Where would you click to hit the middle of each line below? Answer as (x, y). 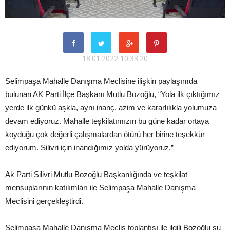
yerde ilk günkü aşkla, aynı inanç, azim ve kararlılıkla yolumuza (111, 107)
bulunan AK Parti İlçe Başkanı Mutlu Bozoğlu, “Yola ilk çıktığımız (112, 94)
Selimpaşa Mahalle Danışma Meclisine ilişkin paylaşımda (101, 81)
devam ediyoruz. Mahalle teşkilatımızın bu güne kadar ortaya (107, 121)
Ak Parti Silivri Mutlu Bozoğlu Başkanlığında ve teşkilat (96, 174)
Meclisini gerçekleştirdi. (44, 201)
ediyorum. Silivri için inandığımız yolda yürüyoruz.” (89, 147)
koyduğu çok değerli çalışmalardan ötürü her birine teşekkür (105, 134)
